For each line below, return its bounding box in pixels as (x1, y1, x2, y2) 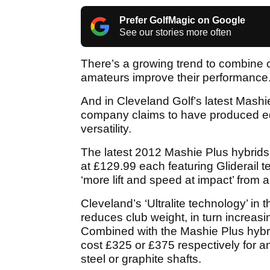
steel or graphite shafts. (81, 252, 204, 265)
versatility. (81, 122, 131, 135)
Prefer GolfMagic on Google (119, 14, 245, 25)
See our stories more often (119, 27, 231, 37)
